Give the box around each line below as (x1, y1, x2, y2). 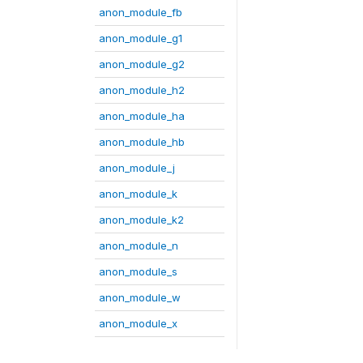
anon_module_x (99, 317, 177, 330)
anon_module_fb (99, 6, 182, 19)
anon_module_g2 (99, 58, 185, 70)
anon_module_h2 (99, 83, 185, 96)
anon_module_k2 (99, 213, 184, 226)
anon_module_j (99, 161, 175, 174)
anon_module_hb (99, 135, 185, 148)
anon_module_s (99, 265, 177, 278)
